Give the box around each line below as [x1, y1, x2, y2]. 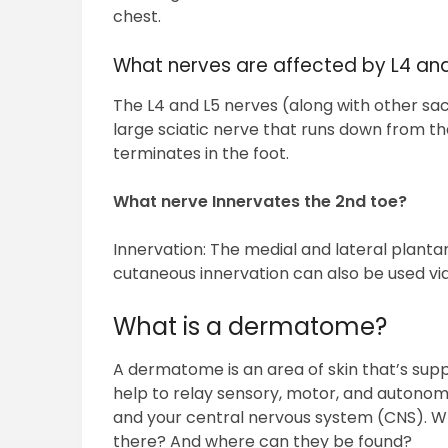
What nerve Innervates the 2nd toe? [113, 190, 408, 214]
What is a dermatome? [113, 310, 388, 344]
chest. [113, 5, 162, 29]
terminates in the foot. [113, 142, 290, 166]
